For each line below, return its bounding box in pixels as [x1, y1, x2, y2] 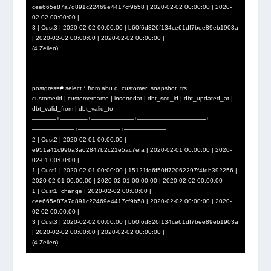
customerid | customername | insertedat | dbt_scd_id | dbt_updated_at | [31, 94, 233, 102]
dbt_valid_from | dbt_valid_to [31, 105, 113, 112]
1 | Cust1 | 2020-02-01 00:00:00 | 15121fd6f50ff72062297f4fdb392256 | [31, 166, 237, 174]
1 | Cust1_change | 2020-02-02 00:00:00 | [31, 187, 151, 194]
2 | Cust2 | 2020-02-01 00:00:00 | [31, 135, 126, 143]
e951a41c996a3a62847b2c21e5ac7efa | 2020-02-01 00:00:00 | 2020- [31, 146, 232, 153]
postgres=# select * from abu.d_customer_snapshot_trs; [31, 84, 189, 91]
